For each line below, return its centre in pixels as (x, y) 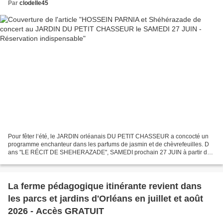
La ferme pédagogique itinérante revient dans (105, 186)
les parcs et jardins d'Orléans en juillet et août (106, 198)
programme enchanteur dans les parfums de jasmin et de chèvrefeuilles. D (109, 144)
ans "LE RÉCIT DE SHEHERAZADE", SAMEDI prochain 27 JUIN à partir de (109, 152)
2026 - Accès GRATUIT (56, 211)
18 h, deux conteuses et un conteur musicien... (70, 160)
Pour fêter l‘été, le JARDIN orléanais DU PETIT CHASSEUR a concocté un (108, 136)
